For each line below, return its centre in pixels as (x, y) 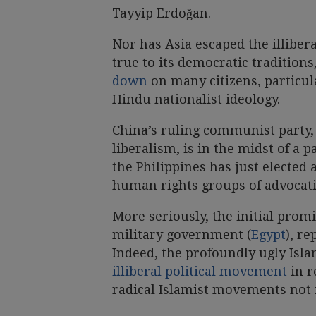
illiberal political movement (200, 271)
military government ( (182, 234)
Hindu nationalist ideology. (196, 99)
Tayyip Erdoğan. (162, 13)
